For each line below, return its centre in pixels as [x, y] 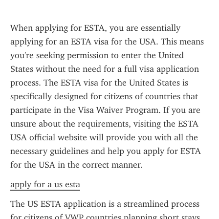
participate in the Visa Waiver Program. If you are [105, 110]
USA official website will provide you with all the [104, 137]
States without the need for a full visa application [105, 69]
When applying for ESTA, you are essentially [95, 28]
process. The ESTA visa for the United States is [99, 83]
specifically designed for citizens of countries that [104, 96]
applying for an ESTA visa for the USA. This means [107, 42]
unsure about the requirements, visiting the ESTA [104, 124]
